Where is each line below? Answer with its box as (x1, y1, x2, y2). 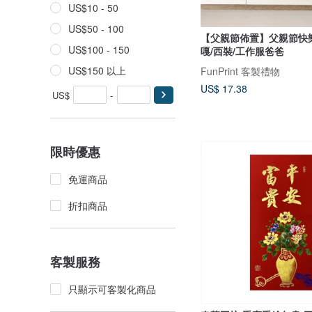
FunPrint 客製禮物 (201, 63, 280, 78)
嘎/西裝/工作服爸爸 (201, 43, 284, 58)
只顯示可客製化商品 (68, 282, 156, 296)
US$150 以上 (68, 63, 126, 77)
